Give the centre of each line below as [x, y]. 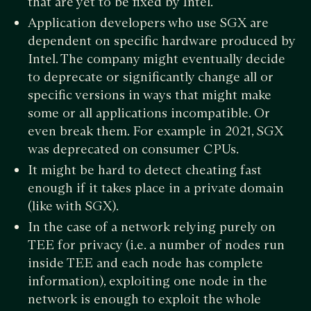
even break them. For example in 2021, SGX [155, 131]
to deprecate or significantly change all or [151, 76]
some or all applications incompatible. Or [149, 112]
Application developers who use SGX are [148, 22]
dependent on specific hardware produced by [161, 40]
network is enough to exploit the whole [144, 299]
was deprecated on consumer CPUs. [135, 149]
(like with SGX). [75, 205]
